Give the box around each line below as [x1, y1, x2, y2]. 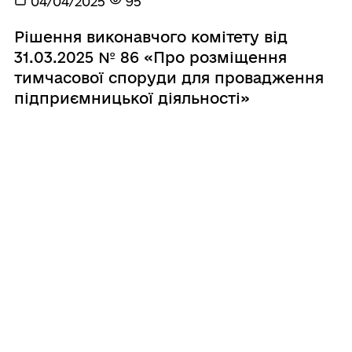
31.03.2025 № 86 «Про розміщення [13, 48, 287, 66]
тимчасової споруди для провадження [13, 68, 324, 86]
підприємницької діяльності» [13, 89, 250, 107]
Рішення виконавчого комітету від [13, 27, 288, 46]
